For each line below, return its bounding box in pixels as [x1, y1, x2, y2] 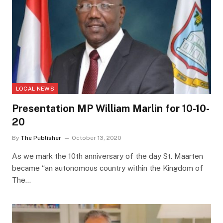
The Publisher [20, 134, 61, 142]
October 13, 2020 [71, 134, 121, 142]
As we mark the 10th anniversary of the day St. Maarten [11, 152, 203, 161]
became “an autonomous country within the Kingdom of [11, 164, 203, 173]
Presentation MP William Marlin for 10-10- [11, 103, 210, 115]
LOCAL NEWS [15, 86, 54, 92]
